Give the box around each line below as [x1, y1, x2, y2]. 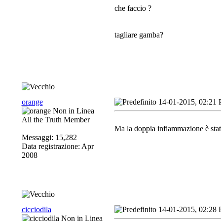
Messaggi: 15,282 [21, 133, 77, 142]
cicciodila [21, 205, 51, 214]
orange [21, 98, 43, 106]
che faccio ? [114, 3, 151, 12]
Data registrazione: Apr [21, 142, 94, 150]
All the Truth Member [21, 115, 90, 124]
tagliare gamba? [114, 30, 163, 39]
